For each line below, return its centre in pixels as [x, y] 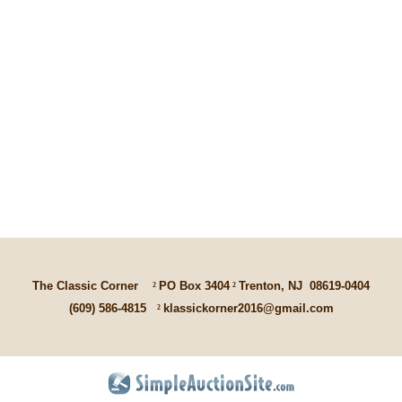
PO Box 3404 [194, 285]
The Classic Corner [92, 285]
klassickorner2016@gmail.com [248, 308]
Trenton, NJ [274, 285]
